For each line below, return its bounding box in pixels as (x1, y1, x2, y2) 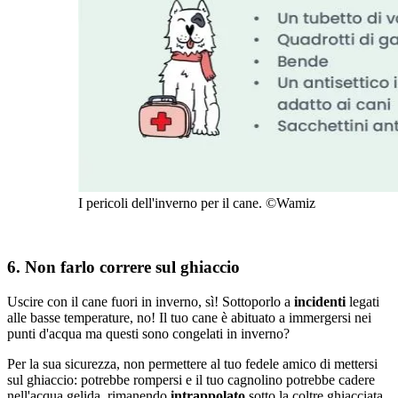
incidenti (294, 293, 346, 309)
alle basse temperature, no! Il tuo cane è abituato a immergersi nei (7, 309, 371, 325)
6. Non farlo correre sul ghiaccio (7, 258, 240, 277)
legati (346, 293, 379, 309)
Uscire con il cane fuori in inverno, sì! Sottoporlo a (7, 293, 294, 309)
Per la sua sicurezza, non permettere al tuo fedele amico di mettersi (7, 355, 378, 371)
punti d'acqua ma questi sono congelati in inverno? (7, 325, 290, 341)
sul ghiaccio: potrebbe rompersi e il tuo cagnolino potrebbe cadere (7, 371, 375, 387)
